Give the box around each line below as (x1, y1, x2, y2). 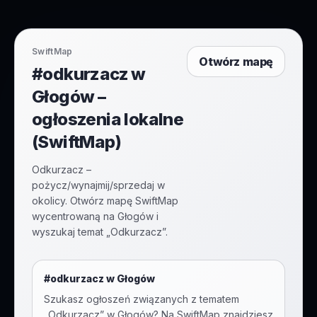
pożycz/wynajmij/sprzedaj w (32, 179, 165, 191)
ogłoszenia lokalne (32, 109, 184, 129)
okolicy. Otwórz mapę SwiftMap (32, 195, 178, 207)
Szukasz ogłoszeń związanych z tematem (44, 293, 239, 305)
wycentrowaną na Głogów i (32, 210, 158, 222)
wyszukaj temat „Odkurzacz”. (32, 226, 168, 238)
